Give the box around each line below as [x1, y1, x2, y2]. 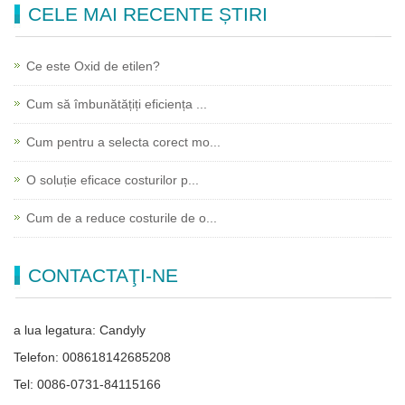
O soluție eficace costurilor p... [26, 172, 199, 187]
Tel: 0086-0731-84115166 [14, 376, 161, 391]
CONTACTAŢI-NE [28, 264, 178, 286]
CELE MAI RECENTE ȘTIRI [28, 3, 268, 24]
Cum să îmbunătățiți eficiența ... [26, 96, 207, 111]
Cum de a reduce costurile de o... [26, 210, 217, 225]
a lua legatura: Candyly [14, 322, 146, 337]
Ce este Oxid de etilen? [26, 58, 160, 73]
